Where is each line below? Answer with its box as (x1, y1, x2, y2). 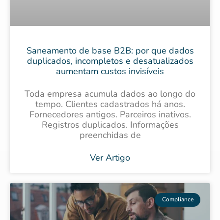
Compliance (162, 195, 193, 204)
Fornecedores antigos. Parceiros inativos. (29, 109, 191, 121)
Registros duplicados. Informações (41, 119, 179, 131)
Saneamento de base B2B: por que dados (26, 45, 194, 57)
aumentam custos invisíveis (56, 65, 164, 78)
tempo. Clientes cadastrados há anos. (35, 98, 185, 110)
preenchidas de (79, 129, 141, 141)
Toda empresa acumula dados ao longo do (25, 88, 195, 100)
